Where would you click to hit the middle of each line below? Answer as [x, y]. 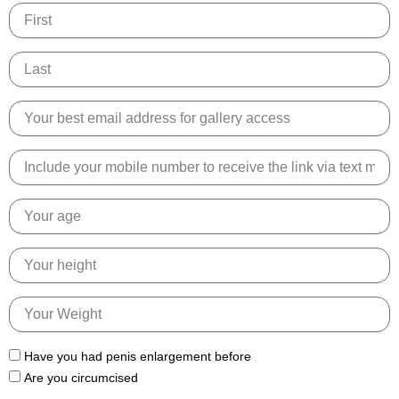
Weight [28, 305]
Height [26, 256]
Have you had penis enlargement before [138, 357]
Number [31, 176]
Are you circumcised [81, 378]
